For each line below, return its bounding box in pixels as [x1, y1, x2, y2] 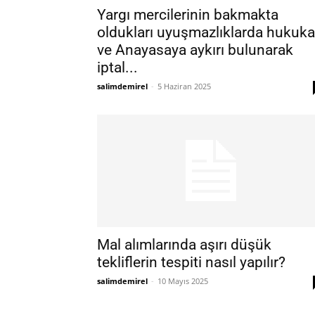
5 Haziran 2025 [157, 81, 211, 91]
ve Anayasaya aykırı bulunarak [97, 41, 293, 58]
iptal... [97, 59, 138, 76]
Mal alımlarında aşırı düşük [97, 236, 271, 253]
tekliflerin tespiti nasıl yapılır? [97, 254, 285, 271]
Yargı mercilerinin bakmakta [97, 6, 278, 23]
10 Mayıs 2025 [157, 276, 208, 286]
